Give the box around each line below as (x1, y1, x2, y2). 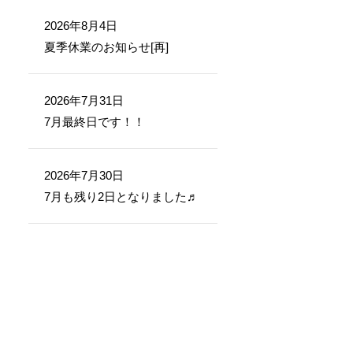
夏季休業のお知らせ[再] (44, 40, 169, 54)
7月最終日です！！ (44, 115, 145, 128)
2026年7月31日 (44, 94, 124, 107)
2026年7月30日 (44, 169, 124, 182)
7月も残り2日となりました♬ (44, 190, 199, 203)
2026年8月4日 (44, 19, 117, 32)
